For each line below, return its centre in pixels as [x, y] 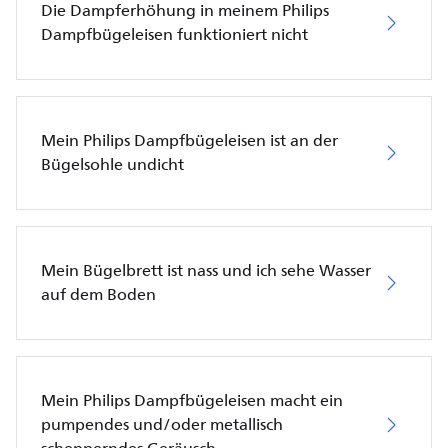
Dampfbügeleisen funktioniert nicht [174, 34]
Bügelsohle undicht [112, 164]
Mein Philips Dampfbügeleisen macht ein [192, 400]
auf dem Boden [98, 294]
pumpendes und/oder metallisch [162, 424]
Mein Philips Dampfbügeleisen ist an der [189, 140]
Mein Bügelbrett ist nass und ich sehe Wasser [206, 270]
